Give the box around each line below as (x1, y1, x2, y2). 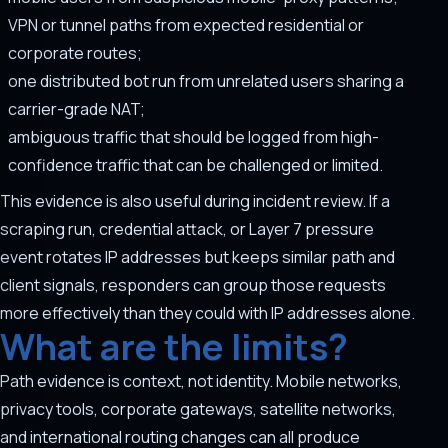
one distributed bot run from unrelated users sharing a (8, 70, 404, 92)
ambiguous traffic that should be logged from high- (8, 126, 379, 148)
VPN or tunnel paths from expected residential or (8, 14, 364, 36)
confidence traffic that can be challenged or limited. (8, 154, 383, 176)
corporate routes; (8, 42, 142, 64)
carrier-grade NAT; (8, 98, 145, 120)
